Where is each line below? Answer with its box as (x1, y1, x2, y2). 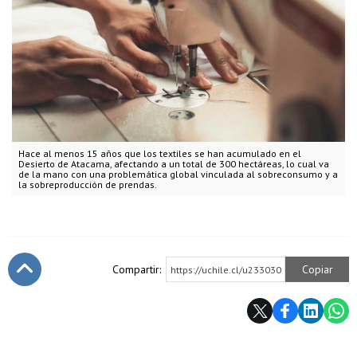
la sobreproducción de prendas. (18, 178, 157, 191)
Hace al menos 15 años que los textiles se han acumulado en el (18, 147, 301, 160)
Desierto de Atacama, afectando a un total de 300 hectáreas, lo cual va (18, 158, 329, 171)
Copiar (301, 262, 333, 277)
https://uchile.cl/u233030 (171, 264, 281, 277)
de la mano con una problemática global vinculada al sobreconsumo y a (18, 168, 338, 181)
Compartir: (112, 262, 161, 277)
